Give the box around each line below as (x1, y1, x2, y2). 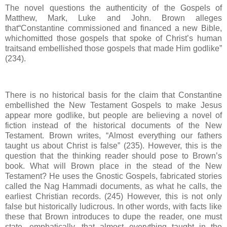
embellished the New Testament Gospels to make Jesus (5, 101, 222, 109)
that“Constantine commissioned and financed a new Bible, (5, 24, 222, 33)
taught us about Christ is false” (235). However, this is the (5, 141, 222, 150)
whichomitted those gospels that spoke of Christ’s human (5, 34, 222, 43)
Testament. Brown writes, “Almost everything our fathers (5, 131, 222, 140)
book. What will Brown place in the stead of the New (5, 162, 222, 170)
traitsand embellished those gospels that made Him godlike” (5, 44, 222, 53)
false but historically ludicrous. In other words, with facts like (5, 202, 222, 211)
